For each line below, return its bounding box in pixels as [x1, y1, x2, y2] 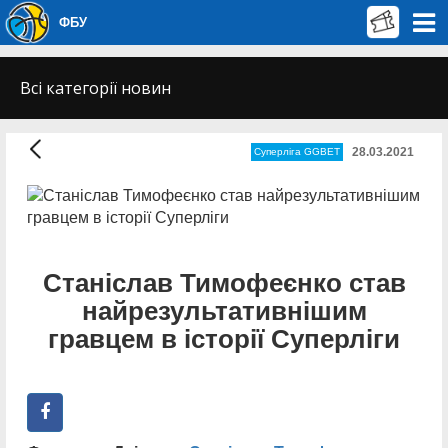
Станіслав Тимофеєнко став [42, 268, 406, 298]
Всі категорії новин [20, 77, 171, 99]
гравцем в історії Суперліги [48, 324, 400, 354]
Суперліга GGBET [254, 146, 340, 158]
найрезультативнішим [81, 296, 367, 326]
